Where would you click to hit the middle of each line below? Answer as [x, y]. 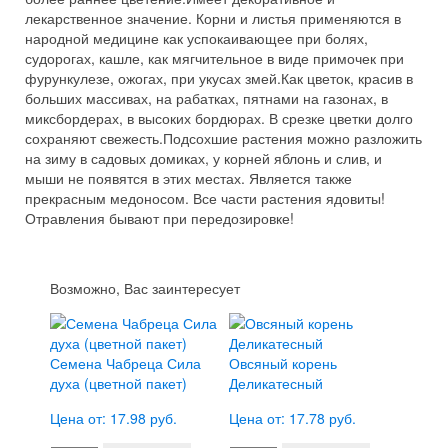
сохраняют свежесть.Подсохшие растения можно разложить [223, 138]
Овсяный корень [283, 363]
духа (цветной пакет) [118, 383]
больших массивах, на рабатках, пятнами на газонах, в [206, 98]
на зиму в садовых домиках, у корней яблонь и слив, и [203, 158]
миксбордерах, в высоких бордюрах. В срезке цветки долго [219, 118]
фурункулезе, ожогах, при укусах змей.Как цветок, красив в [219, 78]
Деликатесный [276, 383]
